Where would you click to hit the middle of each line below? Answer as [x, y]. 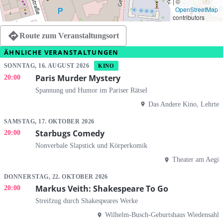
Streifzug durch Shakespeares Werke [87, 201]
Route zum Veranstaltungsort [69, 36]
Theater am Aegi [196, 159]
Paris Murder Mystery [78, 78]
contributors [189, 17]
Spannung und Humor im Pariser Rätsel [91, 90]
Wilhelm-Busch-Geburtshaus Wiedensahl [162, 215]
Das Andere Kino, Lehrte [184, 104]
